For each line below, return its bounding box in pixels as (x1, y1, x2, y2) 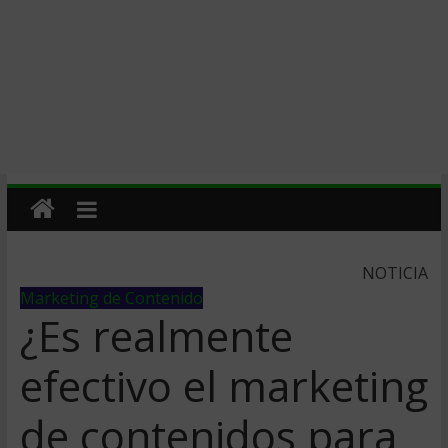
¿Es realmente (19, 307, 293, 364)
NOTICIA (362, 262, 429, 284)
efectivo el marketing (19, 357, 428, 414)
